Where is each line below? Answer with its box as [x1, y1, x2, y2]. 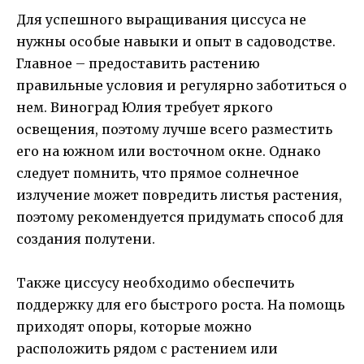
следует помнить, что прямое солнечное [16, 164, 299, 181]
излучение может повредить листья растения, [16, 186, 342, 203]
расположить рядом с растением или [16, 340, 278, 357]
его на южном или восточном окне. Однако [16, 142, 321, 159]
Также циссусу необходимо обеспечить [16, 274, 294, 291]
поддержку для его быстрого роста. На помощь [16, 296, 344, 313]
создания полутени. [16, 230, 155, 247]
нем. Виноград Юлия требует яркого [16, 98, 273, 115]
